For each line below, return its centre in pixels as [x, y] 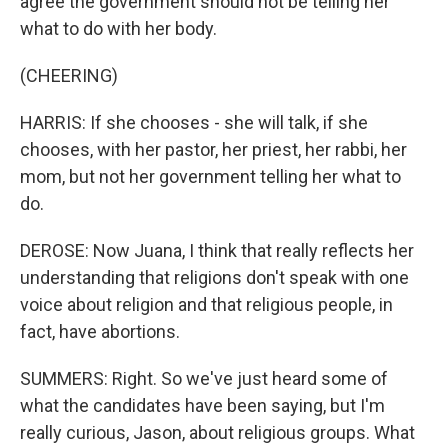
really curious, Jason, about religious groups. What [217, 432]
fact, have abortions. [100, 331]
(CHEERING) [69, 75]
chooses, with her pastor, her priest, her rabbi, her [213, 149]
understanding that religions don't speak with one [214, 277]
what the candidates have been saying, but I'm [202, 405]
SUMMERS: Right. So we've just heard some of [204, 378]
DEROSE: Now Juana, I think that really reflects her [217, 250]
